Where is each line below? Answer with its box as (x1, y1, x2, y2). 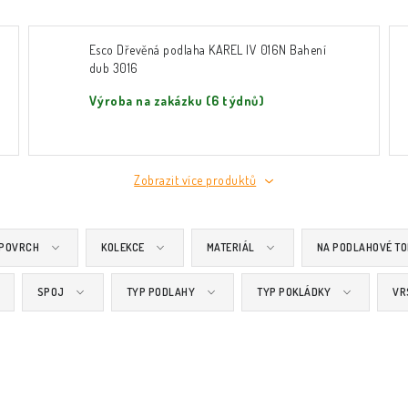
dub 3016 (88, 60, 138, 76)
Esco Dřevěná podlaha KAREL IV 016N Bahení (88, 42, 327, 57)
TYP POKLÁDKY (257, 285, 331, 299)
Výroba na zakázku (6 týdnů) (88, 93, 265, 108)
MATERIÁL (206, 240, 255, 254)
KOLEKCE (101, 240, 145, 254)
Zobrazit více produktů (134, 172, 257, 188)
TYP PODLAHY (126, 285, 195, 299)
